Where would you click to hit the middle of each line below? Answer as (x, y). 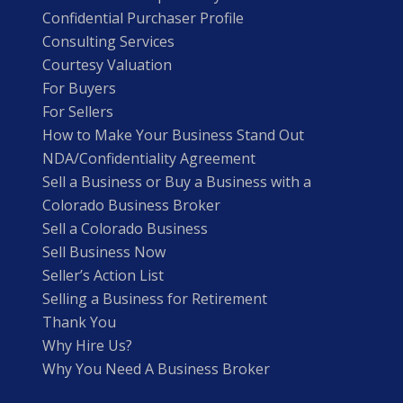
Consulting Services (108, 41)
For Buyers (79, 88)
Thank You (79, 322)
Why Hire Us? (87, 345)
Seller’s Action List (103, 275)
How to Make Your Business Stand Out (173, 134)
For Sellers (77, 111)
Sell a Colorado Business (125, 228)
